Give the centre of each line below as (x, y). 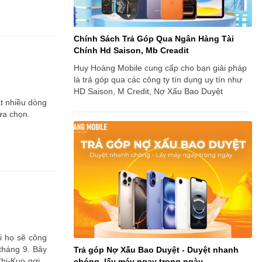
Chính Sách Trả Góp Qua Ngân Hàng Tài (154, 39)
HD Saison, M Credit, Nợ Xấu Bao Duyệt (148, 91)
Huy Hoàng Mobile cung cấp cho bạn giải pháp (160, 68)
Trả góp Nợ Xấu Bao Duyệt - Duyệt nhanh (156, 250)
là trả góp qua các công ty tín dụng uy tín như (158, 80)
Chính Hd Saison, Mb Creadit (131, 50)
